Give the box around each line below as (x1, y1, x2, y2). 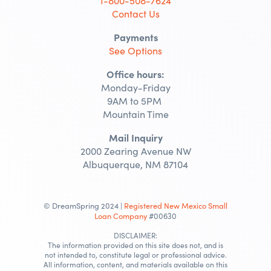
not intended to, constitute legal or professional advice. (44, 249, 227, 260)
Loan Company (94, 210, 147, 221)
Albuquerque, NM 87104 (83, 157, 188, 171)
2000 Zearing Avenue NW (80, 144, 191, 157)
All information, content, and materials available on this (44, 259, 227, 269)
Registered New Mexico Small (124, 200, 227, 211)
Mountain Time (102, 107, 169, 120)
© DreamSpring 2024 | (44, 200, 124, 211)
